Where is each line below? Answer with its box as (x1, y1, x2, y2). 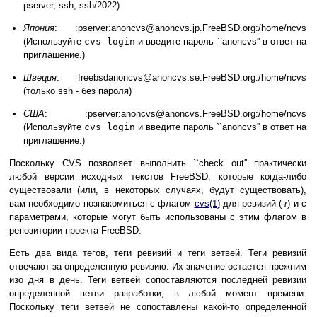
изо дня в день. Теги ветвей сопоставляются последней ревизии (9, 275, 306, 286)
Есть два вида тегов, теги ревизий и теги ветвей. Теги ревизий (9, 248, 306, 259)
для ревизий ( (219, 198, 282, 209)
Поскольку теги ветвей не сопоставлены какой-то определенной (9, 301, 306, 313)
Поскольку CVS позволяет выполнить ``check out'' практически (9, 158, 306, 169)
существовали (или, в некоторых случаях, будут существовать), (9, 185, 306, 196)
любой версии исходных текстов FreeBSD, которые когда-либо (9, 171, 306, 183)
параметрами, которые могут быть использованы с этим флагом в (9, 212, 306, 223)
